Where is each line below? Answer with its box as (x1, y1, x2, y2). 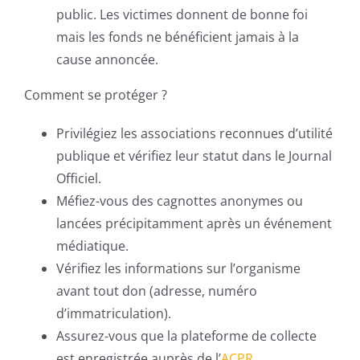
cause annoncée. (56, 51, 158, 68)
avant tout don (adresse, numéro (56, 282, 257, 300)
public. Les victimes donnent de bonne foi (56, 6, 308, 23)
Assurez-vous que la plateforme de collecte (56, 327, 317, 345)
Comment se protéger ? (24, 86, 167, 104)
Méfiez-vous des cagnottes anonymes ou (56, 192, 303, 210)
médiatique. (56, 237, 129, 255)
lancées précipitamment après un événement (56, 215, 332, 232)
